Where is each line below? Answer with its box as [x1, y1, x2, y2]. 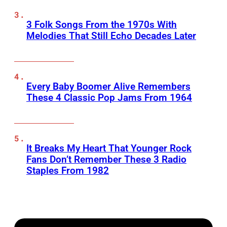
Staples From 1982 [26, 165, 109, 177]
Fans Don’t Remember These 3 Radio [26, 154, 186, 166]
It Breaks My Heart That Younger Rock [26, 142, 192, 155]
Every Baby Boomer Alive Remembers [26, 81, 191, 93]
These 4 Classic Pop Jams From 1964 [26, 92, 192, 104]
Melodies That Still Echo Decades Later [26, 30, 196, 42]
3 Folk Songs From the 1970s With [26, 19, 177, 31]
